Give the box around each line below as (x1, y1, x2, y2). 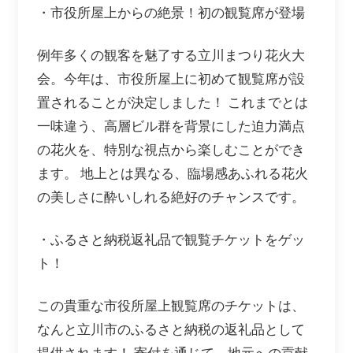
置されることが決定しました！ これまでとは (37, 95, 308, 110)
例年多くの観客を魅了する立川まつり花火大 (37, 47, 305, 63)
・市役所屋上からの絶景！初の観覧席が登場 (37, 5, 305, 20)
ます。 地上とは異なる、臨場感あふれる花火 (37, 165, 308, 181)
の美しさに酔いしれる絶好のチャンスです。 (37, 189, 305, 205)
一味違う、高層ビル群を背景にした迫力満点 (37, 118, 305, 134)
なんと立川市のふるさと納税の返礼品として (37, 321, 305, 337)
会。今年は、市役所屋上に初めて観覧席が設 (37, 71, 305, 87)
